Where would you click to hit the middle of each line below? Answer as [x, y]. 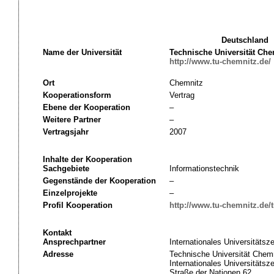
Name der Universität [82, 52]
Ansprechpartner [74, 242]
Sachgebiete [66, 168]
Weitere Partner [72, 120]
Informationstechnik [204, 168]
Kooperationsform [77, 95]
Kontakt [57, 233]
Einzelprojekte [70, 193]
